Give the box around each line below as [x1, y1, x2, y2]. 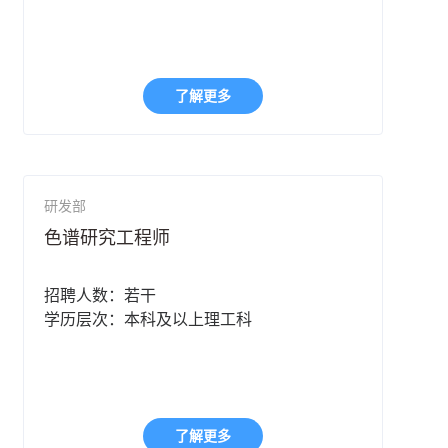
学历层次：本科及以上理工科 [44, 311, 253, 329]
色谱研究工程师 [44, 228, 171, 249]
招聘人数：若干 [44, 287, 157, 305]
